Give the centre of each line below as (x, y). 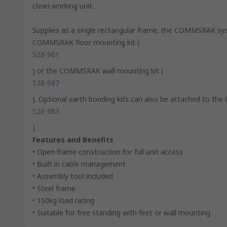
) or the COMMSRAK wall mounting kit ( (98, 71)
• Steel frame (54, 188)
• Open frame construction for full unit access (108, 152)
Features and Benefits (73, 140)
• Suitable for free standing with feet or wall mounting (121, 213)
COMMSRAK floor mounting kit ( (86, 42)
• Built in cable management (79, 164)
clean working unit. (63, 6)
